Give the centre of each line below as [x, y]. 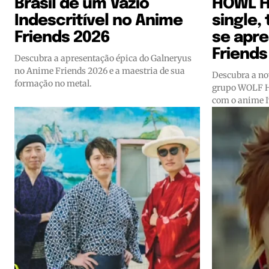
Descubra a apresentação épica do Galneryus [103, 58]
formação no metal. [53, 83]
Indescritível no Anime [98, 20]
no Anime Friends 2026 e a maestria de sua [100, 71]
